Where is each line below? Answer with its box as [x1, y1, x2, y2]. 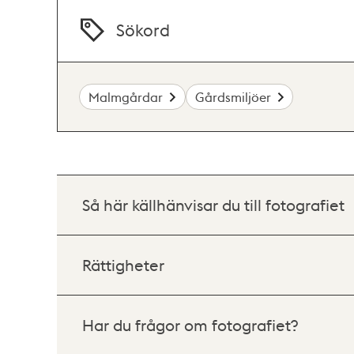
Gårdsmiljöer [194, 88, 271, 105]
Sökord [116, 19, 171, 41]
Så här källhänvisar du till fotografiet [82, 194, 345, 215]
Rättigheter [82, 254, 164, 275]
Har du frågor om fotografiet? [82, 314, 298, 335]
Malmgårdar [88, 88, 164, 105]
